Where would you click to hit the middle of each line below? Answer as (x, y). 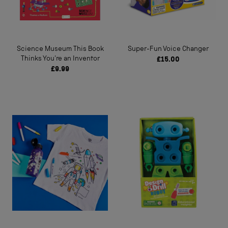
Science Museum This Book (60, 49)
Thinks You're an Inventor (60, 59)
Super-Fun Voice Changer (168, 49)
